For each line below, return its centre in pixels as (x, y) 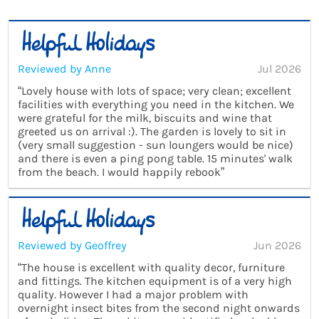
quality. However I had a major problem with (133, 294)
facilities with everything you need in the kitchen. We (156, 105)
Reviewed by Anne (64, 69)
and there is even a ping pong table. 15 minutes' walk (155, 159)
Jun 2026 (277, 245)
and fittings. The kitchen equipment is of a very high (155, 281)
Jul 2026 (279, 69)
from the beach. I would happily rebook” (121, 172)
